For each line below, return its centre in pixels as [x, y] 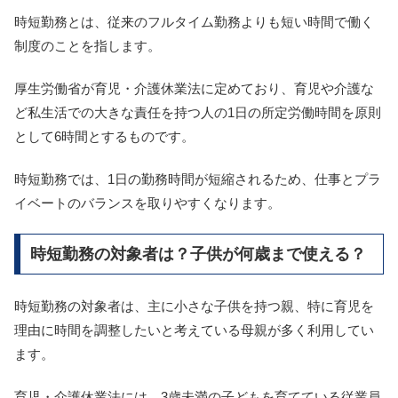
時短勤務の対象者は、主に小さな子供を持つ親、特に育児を [194, 306]
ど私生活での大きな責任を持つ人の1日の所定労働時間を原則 [198, 112]
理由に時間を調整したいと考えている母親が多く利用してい [194, 330]
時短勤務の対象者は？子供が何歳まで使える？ [198, 254]
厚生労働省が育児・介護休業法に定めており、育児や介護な [194, 88]
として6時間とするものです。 [104, 136]
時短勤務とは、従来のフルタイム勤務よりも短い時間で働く [194, 22]
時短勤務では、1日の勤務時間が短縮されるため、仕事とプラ [198, 179]
